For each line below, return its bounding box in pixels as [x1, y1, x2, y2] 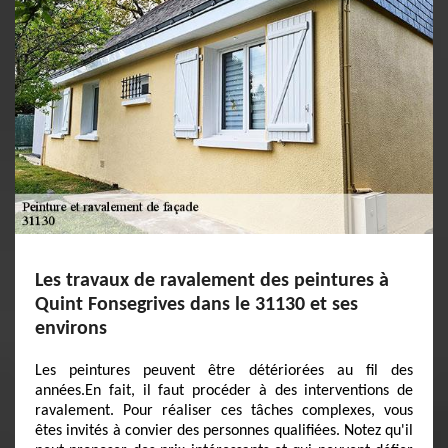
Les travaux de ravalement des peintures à [35, 271, 389, 291]
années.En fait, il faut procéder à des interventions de [35, 383, 413, 399]
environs [35, 319, 107, 339]
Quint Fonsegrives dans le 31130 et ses [35, 295, 358, 315]
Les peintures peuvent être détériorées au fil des [35, 363, 413, 379]
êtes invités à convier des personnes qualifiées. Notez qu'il [35, 423, 413, 439]
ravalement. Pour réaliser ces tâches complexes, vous [35, 403, 413, 419]
